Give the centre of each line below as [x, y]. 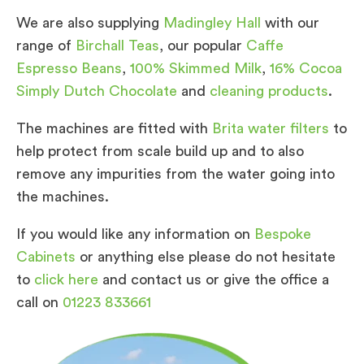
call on [39, 302]
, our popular [203, 45]
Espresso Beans [69, 68]
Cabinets [46, 256]
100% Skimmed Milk [196, 68]
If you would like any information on [135, 234]
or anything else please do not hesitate [206, 256]
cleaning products [269, 91]
